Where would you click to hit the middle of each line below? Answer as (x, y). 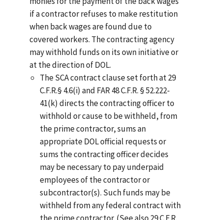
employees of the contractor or (95, 180)
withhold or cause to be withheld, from (108, 116)
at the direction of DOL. (70, 65)
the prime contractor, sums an (93, 129)
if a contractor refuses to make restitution (104, 14)
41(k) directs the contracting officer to (107, 103)
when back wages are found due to (91, 27)
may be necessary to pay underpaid (102, 167)
